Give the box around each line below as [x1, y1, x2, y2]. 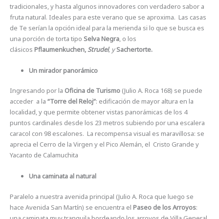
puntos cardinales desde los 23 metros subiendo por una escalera [10, 118, 205, 128]
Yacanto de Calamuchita [10, 151, 79, 160]
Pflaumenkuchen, [34, 44, 88, 54]
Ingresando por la [10, 86, 65, 95]
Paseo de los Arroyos [133, 202, 197, 212]
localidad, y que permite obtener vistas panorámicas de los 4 [10, 108, 188, 117]
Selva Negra [84, 34, 120, 43]
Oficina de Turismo [65, 86, 121, 95]
